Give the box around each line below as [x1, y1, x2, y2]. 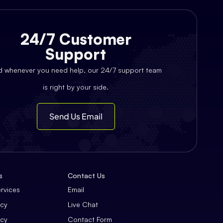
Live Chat [67, 200, 98, 209]
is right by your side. [43, 83, 109, 92]
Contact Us [67, 171, 105, 180]
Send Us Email [49, 111, 103, 121]
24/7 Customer [20, 30, 131, 49]
